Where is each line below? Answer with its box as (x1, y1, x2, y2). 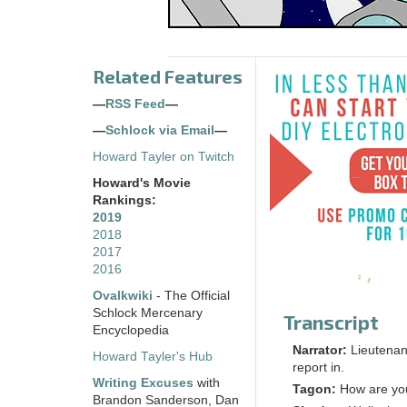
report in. (293, 361, 344, 375)
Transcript (283, 311, 379, 334)
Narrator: (293, 343, 347, 358)
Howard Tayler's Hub (93, 350, 213, 364)
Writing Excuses (93, 376, 194, 391)
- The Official (156, 289, 230, 303)
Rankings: (93, 194, 156, 208)
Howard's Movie (93, 176, 191, 191)
